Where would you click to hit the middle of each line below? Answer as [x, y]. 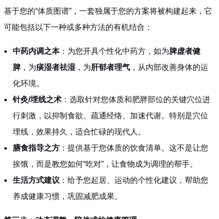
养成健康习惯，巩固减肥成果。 [67, 196]
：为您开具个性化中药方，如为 [114, 51]
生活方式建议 [36, 180]
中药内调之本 [36, 51]
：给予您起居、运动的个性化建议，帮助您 [134, 180]
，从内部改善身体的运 [169, 67]
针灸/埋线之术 [37, 99]
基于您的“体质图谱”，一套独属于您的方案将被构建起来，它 [108, 11]
